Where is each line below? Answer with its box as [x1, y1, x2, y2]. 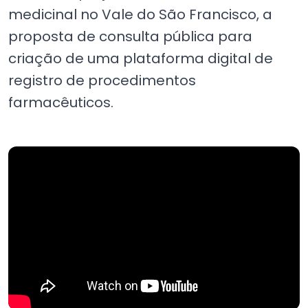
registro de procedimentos [8, 70, 196, 90]
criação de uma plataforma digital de [8, 48, 273, 68]
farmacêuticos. [8, 92, 113, 112]
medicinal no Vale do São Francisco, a [8, 4, 272, 24]
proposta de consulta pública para [8, 26, 252, 46]
